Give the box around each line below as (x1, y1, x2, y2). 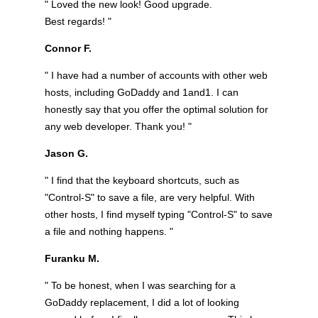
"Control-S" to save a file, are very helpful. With (44, 191, 255, 203)
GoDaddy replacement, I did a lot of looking (44, 296, 239, 308)
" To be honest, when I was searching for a (44, 279, 236, 291)
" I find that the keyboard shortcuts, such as (44, 174, 239, 186)
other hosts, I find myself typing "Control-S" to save (44, 208, 273, 220)
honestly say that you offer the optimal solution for (44, 103, 268, 115)
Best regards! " (44, 15, 111, 27)
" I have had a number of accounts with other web (44, 69, 268, 81)
